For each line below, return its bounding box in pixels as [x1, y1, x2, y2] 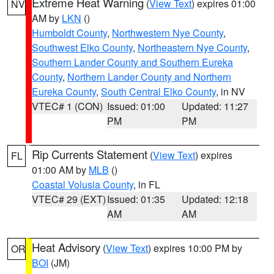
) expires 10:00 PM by [148, 241, 242, 255]
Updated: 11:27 [182, 99, 249, 113]
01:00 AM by [32, 163, 89, 177]
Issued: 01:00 [106, 99, 165, 113]
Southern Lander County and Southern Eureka [32, 55, 233, 69]
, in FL [133, 177, 160, 191]
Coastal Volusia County [32, 177, 133, 191]
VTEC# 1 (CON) [32, 99, 103, 113]
